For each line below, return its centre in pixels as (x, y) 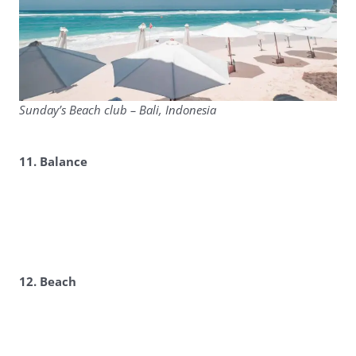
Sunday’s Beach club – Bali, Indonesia (117, 110)
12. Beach (47, 282)
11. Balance (53, 162)
